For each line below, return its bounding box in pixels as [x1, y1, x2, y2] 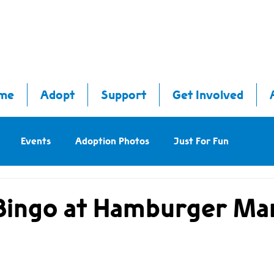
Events [21, 135, 51, 147]
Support [101, 87, 146, 102]
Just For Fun [174, 135, 229, 147]
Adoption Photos [75, 135, 149, 147]
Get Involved [172, 87, 243, 102]
